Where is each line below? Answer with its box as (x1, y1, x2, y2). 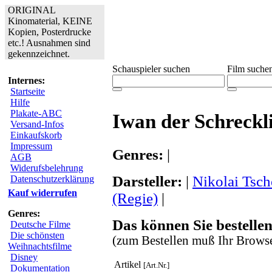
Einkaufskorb (10, 130, 62, 140)
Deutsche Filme (10, 219, 70, 229)
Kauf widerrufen (8, 188, 77, 198)
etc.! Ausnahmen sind (8, 38, 90, 48)
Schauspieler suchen (112, 64, 190, 74)
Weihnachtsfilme (8, 241, 72, 251)
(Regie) (112, 189, 158, 206)
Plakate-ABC (10, 108, 62, 118)
